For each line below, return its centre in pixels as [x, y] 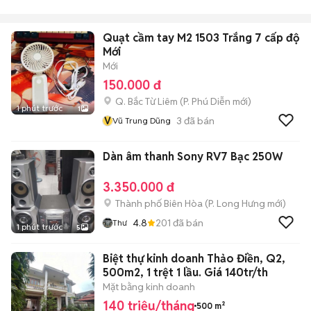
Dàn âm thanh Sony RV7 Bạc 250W [193, 157]
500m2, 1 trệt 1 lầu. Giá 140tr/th [185, 272]
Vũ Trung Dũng [142, 120]
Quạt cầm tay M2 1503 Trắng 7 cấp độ [201, 38]
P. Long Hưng [237, 203]
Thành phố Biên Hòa [159, 203]
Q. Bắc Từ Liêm [146, 101]
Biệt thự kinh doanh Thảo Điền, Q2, [194, 259]
